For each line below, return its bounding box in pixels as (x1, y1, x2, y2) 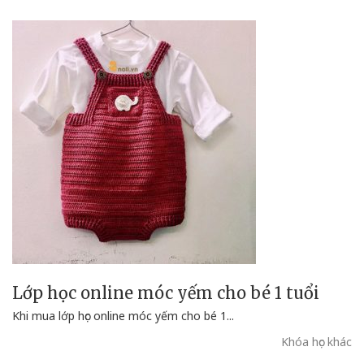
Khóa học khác (281, 334, 352, 350)
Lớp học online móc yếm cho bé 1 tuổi (12, 283, 319, 304)
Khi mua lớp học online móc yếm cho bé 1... (12, 308, 234, 324)
